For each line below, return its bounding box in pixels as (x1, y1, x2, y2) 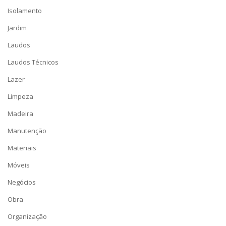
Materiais (8, 143, 36, 152)
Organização (8, 212, 47, 221)
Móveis (8, 160, 30, 169)
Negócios (8, 178, 36, 187)
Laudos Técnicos (8, 58, 59, 67)
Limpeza (8, 92, 33, 101)
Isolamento (8, 6, 42, 15)
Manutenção (8, 126, 46, 135)
